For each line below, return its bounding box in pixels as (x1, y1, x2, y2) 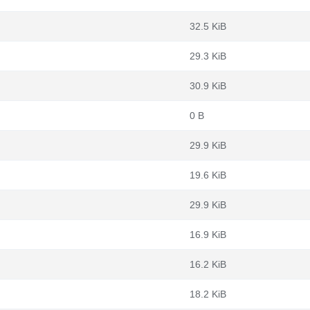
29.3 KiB (190, 51, 226, 62)
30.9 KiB (190, 80, 226, 91)
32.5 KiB (190, 21, 226, 32)
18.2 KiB (190, 289, 226, 300)
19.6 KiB (190, 170, 226, 181)
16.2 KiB (190, 259, 226, 270)
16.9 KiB (190, 229, 226, 240)
